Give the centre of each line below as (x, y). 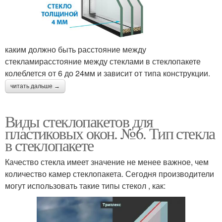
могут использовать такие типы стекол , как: (85, 185)
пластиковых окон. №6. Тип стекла (110, 133)
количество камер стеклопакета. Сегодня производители (110, 173)
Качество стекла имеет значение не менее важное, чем (107, 162)
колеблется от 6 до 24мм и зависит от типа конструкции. (108, 73)
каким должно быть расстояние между (76, 49)
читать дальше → (35, 86)
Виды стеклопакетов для (79, 121)
